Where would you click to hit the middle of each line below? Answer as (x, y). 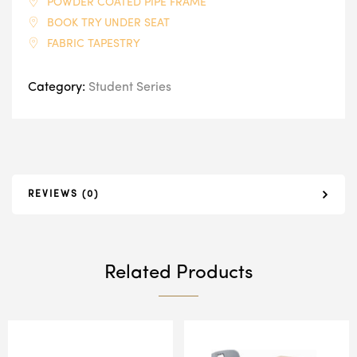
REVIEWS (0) (63, 194)
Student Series (130, 88)
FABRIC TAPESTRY (94, 44)
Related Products (178, 273)
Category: (58, 88)
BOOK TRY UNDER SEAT (108, 23)
